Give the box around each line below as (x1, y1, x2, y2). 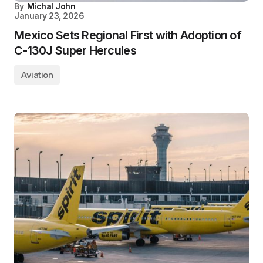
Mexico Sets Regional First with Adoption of (14, 28, 242, 42)
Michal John (26, 1, 76, 11)
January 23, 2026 (14, 11, 85, 21)
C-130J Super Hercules (14, 43, 136, 58)
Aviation (21, 69, 53, 80)
